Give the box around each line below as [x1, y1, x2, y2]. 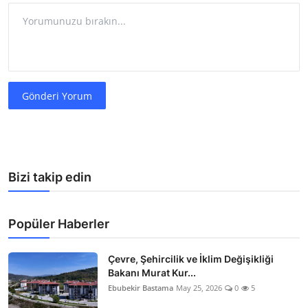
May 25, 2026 [176, 283, 222, 294]
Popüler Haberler [8, 217, 109, 232]
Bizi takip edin [8, 170, 91, 185]
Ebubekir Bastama [108, 283, 173, 294]
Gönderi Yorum [22, 89, 93, 102]
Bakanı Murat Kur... [108, 267, 196, 279]
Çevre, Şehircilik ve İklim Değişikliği [108, 253, 274, 265]
